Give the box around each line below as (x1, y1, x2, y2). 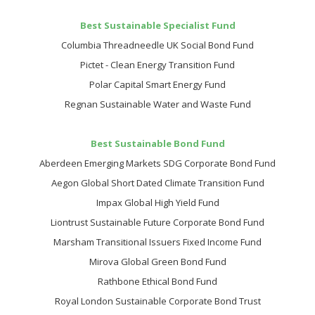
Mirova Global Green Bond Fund (89, 255, 226, 268)
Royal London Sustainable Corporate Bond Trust (54, 295, 261, 307)
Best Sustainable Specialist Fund (79, 19, 236, 32)
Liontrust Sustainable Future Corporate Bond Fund (51, 216, 264, 229)
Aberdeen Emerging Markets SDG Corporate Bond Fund (39, 157, 276, 169)
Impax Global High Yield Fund (96, 196, 219, 209)
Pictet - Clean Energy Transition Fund (80, 58, 235, 71)
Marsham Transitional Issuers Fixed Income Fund (53, 236, 262, 248)
